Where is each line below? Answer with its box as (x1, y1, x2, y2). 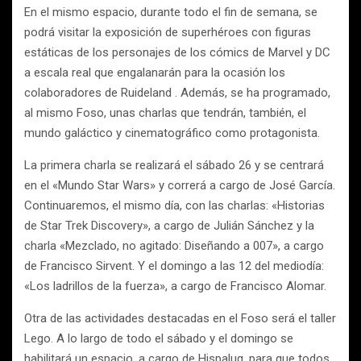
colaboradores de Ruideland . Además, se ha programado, (24, 85, 330, 100)
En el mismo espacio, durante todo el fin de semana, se (24, 5, 317, 19)
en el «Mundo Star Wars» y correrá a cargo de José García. (24, 178, 335, 193)
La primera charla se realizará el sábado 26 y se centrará (24, 158, 324, 172)
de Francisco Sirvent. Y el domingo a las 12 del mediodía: (24, 259, 324, 273)
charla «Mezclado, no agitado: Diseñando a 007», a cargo (24, 239, 324, 253)
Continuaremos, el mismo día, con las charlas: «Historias (24, 198, 325, 213)
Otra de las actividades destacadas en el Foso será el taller (24, 311, 336, 326)
